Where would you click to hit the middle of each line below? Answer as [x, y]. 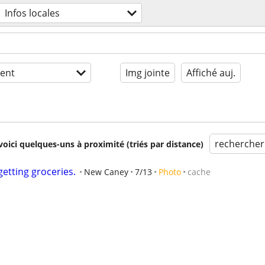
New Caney [106, 172]
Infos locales [32, 13]
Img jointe [148, 73]
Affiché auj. [211, 73]
